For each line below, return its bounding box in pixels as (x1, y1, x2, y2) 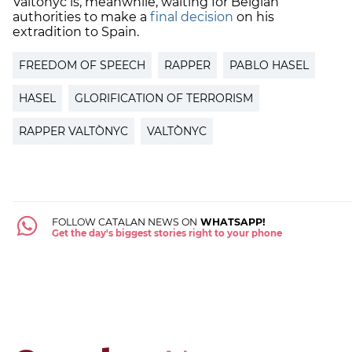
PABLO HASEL (229, 57, 309, 72)
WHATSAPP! (196, 215, 266, 228)
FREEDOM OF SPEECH (19, 57, 145, 72)
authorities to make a (13, 9, 150, 24)
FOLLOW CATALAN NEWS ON (51, 215, 197, 228)
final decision (150, 9, 233, 24)
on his (233, 9, 274, 24)
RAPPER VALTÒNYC (19, 123, 128, 138)
